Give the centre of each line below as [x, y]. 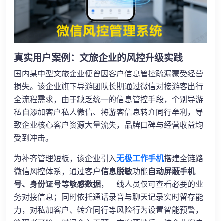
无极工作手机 [140, 159]
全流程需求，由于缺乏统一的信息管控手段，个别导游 [109, 100]
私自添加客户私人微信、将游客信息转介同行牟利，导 [109, 112]
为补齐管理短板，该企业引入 [65, 159]
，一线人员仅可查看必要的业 [152, 184]
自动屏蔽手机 [172, 172]
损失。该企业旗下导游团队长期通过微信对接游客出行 [109, 87]
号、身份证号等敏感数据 [57, 184]
